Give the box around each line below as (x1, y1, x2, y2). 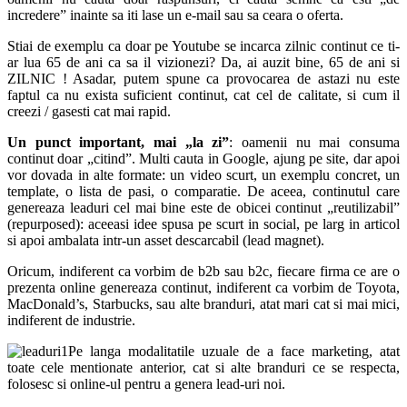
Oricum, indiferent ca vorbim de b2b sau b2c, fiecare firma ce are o (7, 263, 400, 280)
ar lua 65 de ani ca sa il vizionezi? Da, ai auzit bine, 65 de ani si (7, 55, 400, 71)
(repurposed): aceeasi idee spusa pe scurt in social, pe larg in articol (7, 216, 400, 233)
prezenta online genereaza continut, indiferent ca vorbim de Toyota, (7, 280, 400, 296)
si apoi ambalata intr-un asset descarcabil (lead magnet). (7, 233, 324, 249)
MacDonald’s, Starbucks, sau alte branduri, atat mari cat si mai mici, (7, 296, 400, 313)
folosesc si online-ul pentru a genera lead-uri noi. (7, 376, 285, 392)
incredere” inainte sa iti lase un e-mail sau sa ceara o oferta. (7, 7, 343, 24)
